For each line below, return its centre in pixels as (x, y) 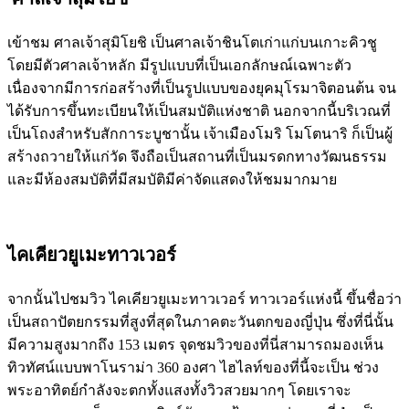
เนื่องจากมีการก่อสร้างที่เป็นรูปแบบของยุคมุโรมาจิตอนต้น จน (202, 88)
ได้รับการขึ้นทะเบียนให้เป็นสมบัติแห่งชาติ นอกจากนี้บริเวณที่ (199, 111)
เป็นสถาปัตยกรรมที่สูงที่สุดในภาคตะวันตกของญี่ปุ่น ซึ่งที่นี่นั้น (200, 322)
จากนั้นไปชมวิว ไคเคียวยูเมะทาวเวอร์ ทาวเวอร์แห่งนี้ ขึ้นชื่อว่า (204, 299)
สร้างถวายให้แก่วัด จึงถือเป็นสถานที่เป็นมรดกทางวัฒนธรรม (197, 157)
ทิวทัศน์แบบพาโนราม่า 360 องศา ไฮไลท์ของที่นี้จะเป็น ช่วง (193, 367)
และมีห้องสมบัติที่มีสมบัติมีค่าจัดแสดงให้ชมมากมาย (172, 179)
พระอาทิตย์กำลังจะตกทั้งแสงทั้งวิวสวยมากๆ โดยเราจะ (179, 390)
